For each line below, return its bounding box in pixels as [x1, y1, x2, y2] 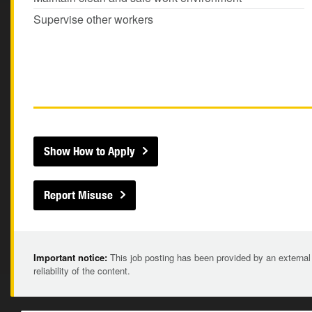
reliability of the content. [33, 264, 130, 277]
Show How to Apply [44, 144, 135, 158]
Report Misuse [44, 188, 113, 202]
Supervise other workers [33, 11, 153, 27]
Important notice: [33, 251, 107, 264]
